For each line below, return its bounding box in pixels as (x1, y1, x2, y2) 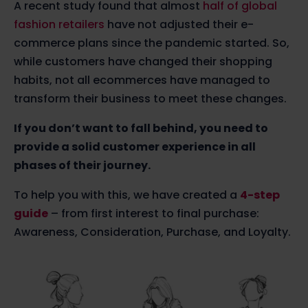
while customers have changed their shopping (14, 53, 272, 69)
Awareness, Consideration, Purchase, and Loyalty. (14, 223, 291, 240)
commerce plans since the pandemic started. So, (14, 34, 289, 51)
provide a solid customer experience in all (14, 138, 256, 155)
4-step (240, 186, 280, 203)
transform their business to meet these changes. (14, 90, 287, 107)
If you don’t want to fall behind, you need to (14, 120, 268, 136)
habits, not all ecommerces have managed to (14, 71, 270, 88)
